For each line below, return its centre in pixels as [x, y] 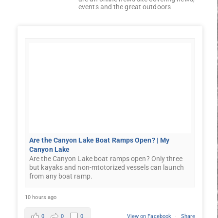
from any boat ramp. [61, 176]
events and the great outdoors [125, 7]
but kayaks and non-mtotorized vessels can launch [107, 167]
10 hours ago [41, 197]
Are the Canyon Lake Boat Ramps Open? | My [100, 140]
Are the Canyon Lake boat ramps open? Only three [106, 158]
